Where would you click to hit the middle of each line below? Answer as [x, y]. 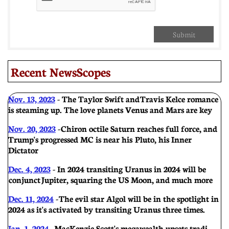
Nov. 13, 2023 [32, 98]
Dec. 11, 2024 [31, 198]
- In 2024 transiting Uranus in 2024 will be [129, 168]
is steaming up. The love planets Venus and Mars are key [110, 109]
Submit [184, 34]
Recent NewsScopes [61, 71]
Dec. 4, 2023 [29, 168]
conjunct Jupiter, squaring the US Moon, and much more [110, 179]
